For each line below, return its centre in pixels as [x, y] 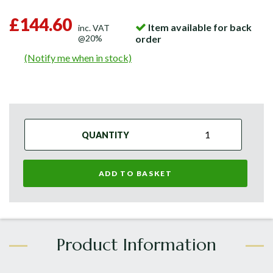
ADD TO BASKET [135, 173]
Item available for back [200, 27]
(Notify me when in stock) [78, 57]
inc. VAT [94, 28]
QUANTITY [106, 135]
